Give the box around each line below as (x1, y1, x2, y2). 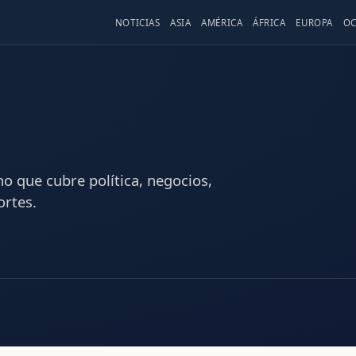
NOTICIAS (114, 17, 161, 29)
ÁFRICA (253, 17, 286, 29)
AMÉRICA (201, 17, 243, 29)
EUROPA (296, 17, 333, 29)
